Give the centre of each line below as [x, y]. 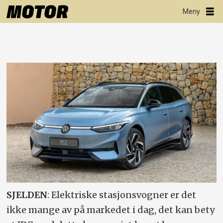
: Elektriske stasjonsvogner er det [122, 195]
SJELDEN [27, 195]
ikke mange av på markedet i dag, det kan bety [111, 210]
